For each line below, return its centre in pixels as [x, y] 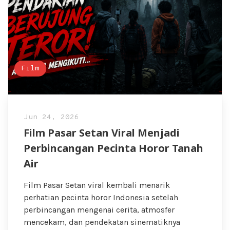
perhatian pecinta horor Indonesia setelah [101, 197]
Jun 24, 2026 [51, 117]
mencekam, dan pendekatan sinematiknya [102, 222]
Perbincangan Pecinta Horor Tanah [113, 148]
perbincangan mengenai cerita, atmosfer [99, 209]
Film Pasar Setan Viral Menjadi [102, 132]
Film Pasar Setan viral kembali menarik [97, 185]
